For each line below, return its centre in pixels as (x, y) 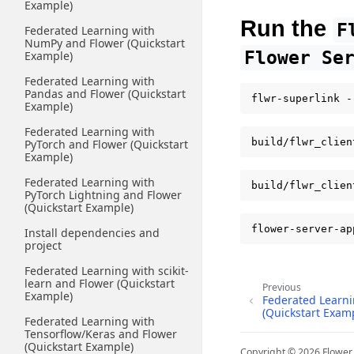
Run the (286, 28)
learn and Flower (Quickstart (100, 283)
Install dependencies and (92, 233)
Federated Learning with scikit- (107, 271)
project (43, 245)
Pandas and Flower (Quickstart (105, 94)
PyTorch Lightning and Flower (103, 195)
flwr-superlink (296, 98)
